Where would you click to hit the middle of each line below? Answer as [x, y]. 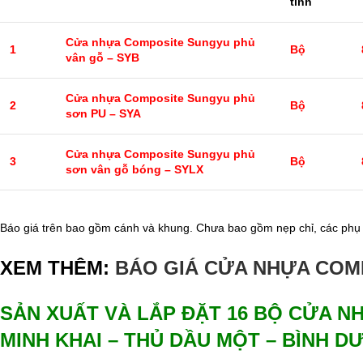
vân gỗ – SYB [102, 57]
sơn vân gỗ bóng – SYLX [135, 169]
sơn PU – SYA [103, 113]
